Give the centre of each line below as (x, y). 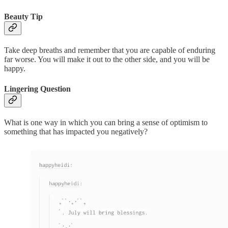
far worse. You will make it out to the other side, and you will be (107, 60)
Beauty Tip (23, 16)
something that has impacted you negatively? (76, 131)
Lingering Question (37, 89)
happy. (15, 69)
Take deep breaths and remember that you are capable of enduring (110, 50)
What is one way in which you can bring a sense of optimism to (106, 122)
